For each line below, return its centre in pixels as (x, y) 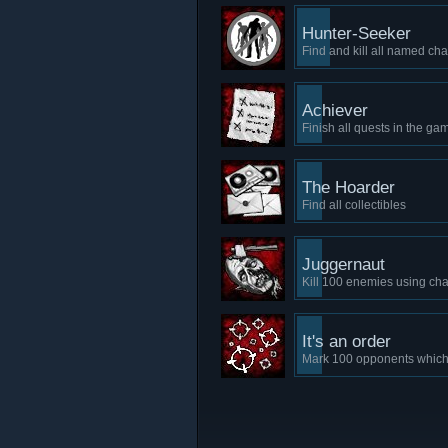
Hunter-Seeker (356, 33)
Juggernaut (343, 264)
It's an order (346, 341)
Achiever (335, 110)
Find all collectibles (354, 205)
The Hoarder (348, 187)
